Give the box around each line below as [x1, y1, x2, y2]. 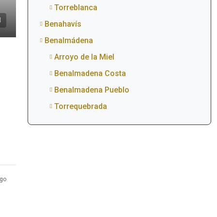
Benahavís [44, 19, 81, 29]
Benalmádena [44, 36, 93, 45]
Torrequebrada [54, 102, 107, 111]
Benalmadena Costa [54, 69, 126, 78]
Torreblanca [54, 3, 97, 12]
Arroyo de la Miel [54, 52, 114, 62]
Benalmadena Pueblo [54, 85, 129, 94]
